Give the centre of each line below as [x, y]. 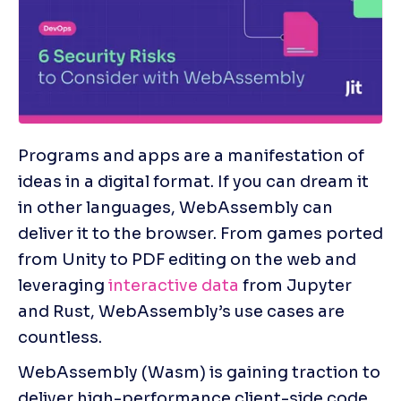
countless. [60, 337]
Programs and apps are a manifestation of [191, 155]
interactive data [174, 285]
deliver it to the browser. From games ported [200, 233]
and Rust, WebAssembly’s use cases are [181, 311]
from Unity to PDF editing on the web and [187, 259]
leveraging [63, 285]
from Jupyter [295, 285]
